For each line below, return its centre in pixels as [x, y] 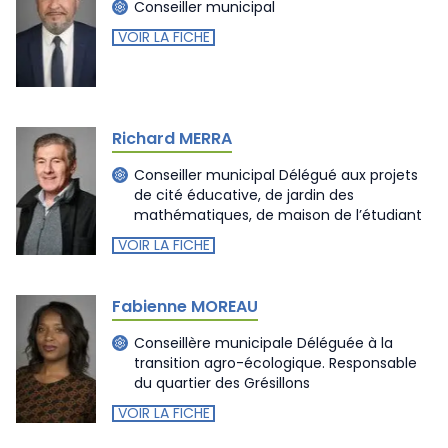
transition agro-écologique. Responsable [275, 362]
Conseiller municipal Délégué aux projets [276, 174]
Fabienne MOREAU [185, 306]
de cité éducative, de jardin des [244, 194]
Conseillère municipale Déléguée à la [263, 342]
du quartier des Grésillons [222, 382]
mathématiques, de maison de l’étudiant [278, 214]
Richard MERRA [172, 138]
